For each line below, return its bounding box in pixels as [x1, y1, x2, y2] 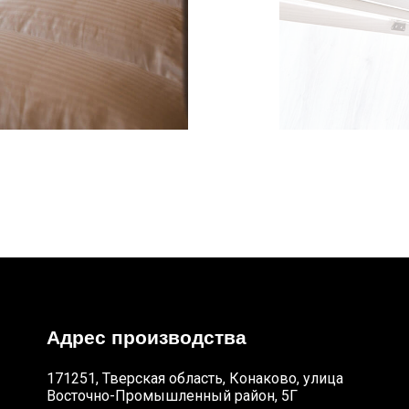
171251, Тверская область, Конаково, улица [47, 370, 343, 387]
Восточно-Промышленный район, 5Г [47, 387, 298, 404]
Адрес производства [47, 327, 246, 348]
